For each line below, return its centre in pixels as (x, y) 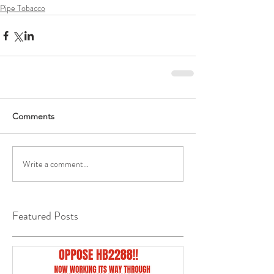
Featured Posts (45, 216)
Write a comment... (56, 164)
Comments (33, 116)
